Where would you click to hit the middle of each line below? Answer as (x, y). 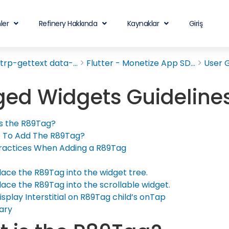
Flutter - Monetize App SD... (141, 63)
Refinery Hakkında (68, 24)
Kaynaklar (143, 24)
